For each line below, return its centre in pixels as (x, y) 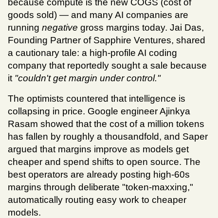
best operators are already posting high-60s (99, 175)
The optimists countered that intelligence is (97, 99)
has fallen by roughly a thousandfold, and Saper (108, 137)
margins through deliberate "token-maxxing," (100, 187)
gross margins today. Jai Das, (141, 28)
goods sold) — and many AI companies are (98, 15)
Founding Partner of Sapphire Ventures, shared (107, 40)
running (25, 28)
